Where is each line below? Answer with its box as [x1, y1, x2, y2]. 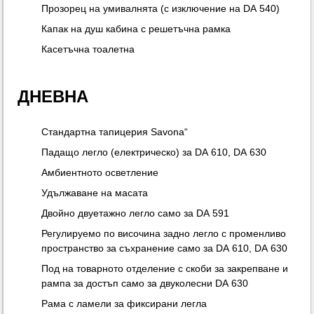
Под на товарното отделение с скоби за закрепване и [41, 263, 289, 275]
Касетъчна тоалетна [41, 43, 135, 55]
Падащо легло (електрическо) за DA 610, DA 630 [41, 146, 267, 158]
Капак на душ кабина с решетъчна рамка [41, 23, 231, 35]
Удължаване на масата [41, 187, 149, 199]
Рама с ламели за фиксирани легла [41, 298, 207, 310]
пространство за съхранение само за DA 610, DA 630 [41, 243, 288, 254]
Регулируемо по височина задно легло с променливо [41, 228, 287, 240]
